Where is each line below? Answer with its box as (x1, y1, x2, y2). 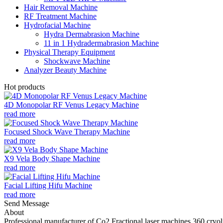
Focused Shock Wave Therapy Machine (4, 127, 130, 136)
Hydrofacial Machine (24, 20, 91, 29)
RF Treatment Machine (24, 11, 97, 20)
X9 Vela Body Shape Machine (4, 154, 100, 163)
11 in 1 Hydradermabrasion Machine (44, 38, 159, 47)
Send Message (4, 199, 49, 208)
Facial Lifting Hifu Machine (4, 181, 92, 190)
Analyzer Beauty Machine (24, 65, 107, 74)
